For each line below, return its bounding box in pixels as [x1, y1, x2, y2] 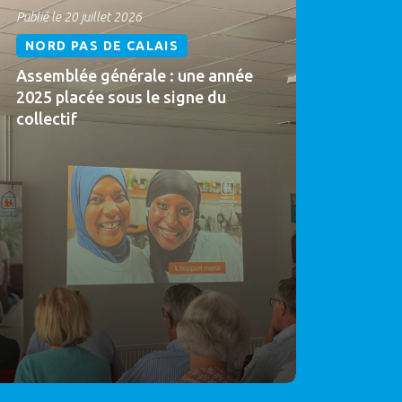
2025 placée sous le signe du [16, 87, 226, 106]
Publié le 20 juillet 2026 [16, 9, 142, 24]
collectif [16, 109, 77, 127]
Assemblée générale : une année [16, 66, 253, 84]
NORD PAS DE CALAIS [25, 38, 179, 53]
